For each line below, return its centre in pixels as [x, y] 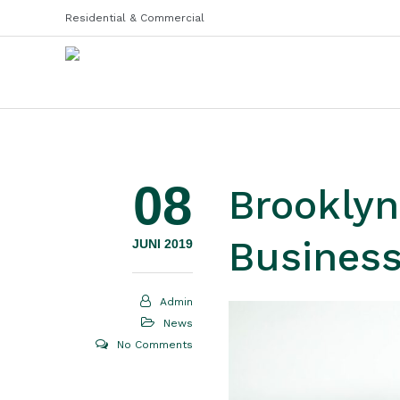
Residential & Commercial [135, 18]
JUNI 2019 [162, 244]
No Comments [154, 345]
